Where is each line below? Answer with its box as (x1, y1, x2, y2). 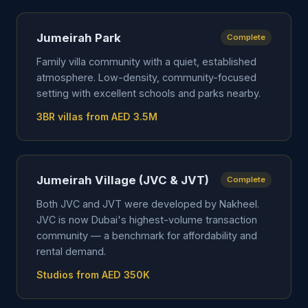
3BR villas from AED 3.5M (36, 111, 157, 122)
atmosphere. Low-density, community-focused (36, 71, 256, 83)
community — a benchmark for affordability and (36, 230, 257, 241)
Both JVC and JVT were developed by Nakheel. (36, 198, 259, 210)
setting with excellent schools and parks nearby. (36, 87, 261, 99)
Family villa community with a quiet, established (36, 56, 256, 67)
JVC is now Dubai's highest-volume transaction (36, 214, 257, 225)
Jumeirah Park (36, 31, 121, 45)
